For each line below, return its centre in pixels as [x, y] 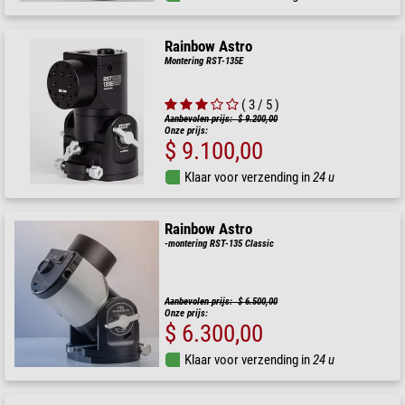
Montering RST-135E [204, 61]
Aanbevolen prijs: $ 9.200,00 [221, 119]
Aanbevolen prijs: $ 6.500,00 [221, 302]
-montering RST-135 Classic [220, 244]
